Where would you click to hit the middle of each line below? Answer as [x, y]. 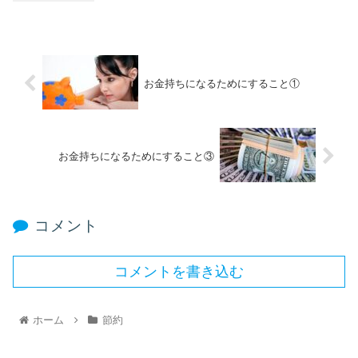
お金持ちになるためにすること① [221, 83]
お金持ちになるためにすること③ [137, 156]
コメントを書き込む [179, 271]
